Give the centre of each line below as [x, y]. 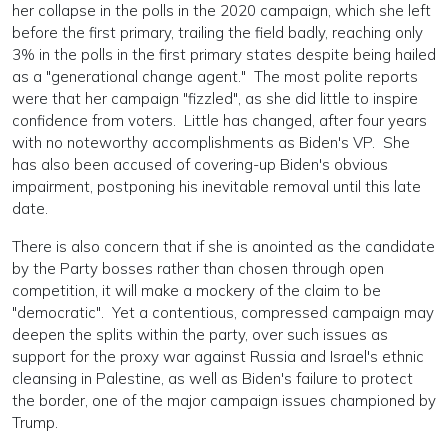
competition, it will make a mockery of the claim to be [196, 290]
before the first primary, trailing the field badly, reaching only [217, 32]
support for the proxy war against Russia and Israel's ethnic [218, 356]
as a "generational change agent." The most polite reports [215, 76]
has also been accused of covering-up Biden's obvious [200, 164]
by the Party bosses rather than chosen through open [198, 268]
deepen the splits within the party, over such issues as [200, 334]
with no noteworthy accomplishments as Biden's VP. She [211, 142]
